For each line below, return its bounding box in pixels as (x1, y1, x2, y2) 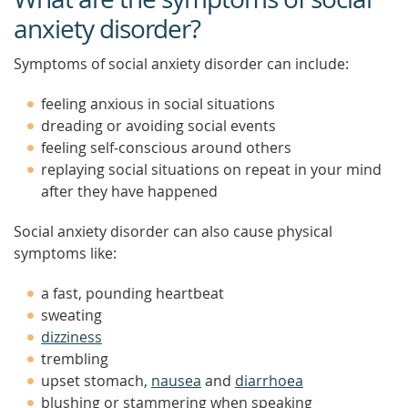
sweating (41, 305, 102, 325)
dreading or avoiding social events (41, 116, 276, 136)
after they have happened (41, 181, 218, 201)
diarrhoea (235, 371, 303, 391)
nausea (151, 371, 201, 391)
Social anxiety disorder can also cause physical (14, 221, 332, 241)
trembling (41, 349, 108, 369)
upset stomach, (41, 371, 151, 391)
